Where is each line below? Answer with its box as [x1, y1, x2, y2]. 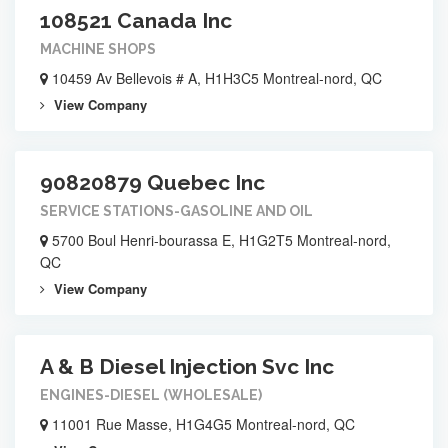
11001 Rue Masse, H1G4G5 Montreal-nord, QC [48, 414, 355, 434]
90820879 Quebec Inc [40, 170, 265, 195]
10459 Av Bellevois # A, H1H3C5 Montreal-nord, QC [48, 68, 382, 88]
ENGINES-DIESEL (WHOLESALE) [40, 387, 262, 403]
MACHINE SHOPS [40, 41, 156, 57]
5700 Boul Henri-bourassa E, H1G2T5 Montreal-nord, [48, 230, 391, 250]
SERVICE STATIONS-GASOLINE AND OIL [40, 203, 313, 219]
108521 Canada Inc [40, 8, 232, 33]
